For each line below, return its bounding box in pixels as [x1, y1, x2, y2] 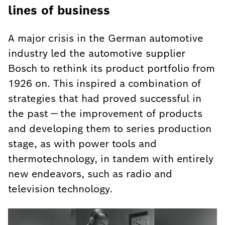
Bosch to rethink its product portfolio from [8, 62, 215, 75]
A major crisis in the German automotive [8, 32, 203, 45]
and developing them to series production [8, 122, 211, 135]
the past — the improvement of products [8, 107, 202, 120]
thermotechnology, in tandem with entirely [8, 152, 213, 165]
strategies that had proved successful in [8, 92, 201, 105]
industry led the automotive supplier [8, 47, 185, 60]
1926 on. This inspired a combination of [8, 77, 201, 90]
